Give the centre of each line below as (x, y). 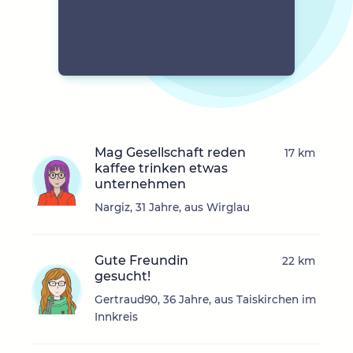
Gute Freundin (141, 261)
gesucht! (123, 277)
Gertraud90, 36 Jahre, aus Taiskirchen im (205, 300)
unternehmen (140, 184)
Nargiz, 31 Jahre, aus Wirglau (172, 208)
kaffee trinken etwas (161, 169)
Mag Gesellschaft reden (170, 153)
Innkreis (116, 317)
